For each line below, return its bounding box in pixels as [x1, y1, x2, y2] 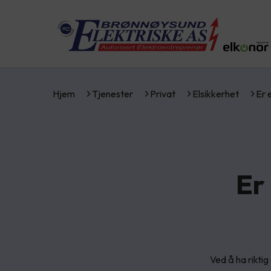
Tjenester [92, 88, 133, 100]
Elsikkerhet [192, 88, 239, 100]
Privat [150, 88, 175, 100]
